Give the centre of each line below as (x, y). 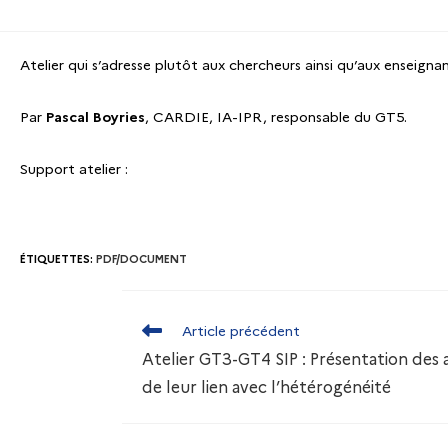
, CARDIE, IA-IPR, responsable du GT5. (276, 116)
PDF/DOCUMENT (141, 258)
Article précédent (241, 330)
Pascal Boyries (95, 116)
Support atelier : (74, 168)
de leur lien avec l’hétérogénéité (266, 387)
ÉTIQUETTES (55, 258)
